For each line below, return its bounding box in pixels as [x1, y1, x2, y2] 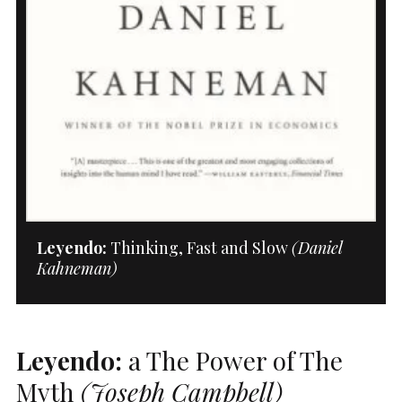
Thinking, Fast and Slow [106, 236, 292, 258]
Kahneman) [36, 257, 118, 279]
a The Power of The [122, 343, 343, 377]
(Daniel [291, 236, 342, 258]
